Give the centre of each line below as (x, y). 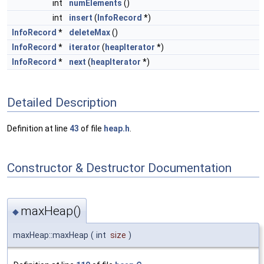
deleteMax (90, 32)
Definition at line (38, 129)
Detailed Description (62, 102)
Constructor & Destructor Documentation (119, 168)
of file (91, 129)
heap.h (117, 129)
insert (81, 18)
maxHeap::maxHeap (51, 235)
